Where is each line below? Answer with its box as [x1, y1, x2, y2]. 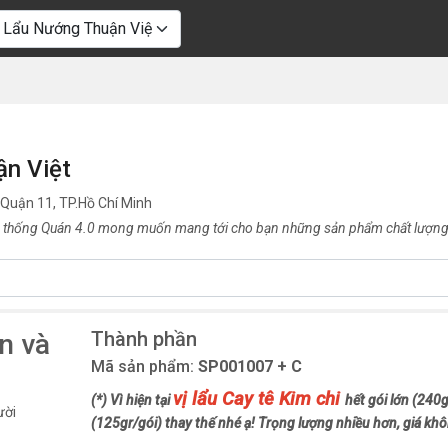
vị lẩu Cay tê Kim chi [172, 388, 345, 410]
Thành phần [90, 327, 197, 351]
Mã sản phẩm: [90, 357, 198, 376]
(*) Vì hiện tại [90, 392, 173, 408]
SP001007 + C [197, 357, 302, 376]
